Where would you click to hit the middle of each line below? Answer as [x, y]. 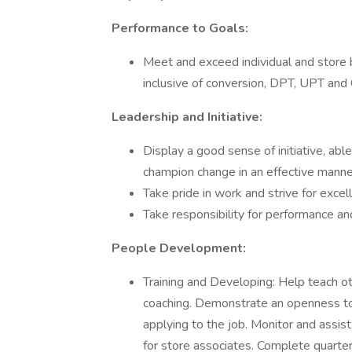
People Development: [179, 248]
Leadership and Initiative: [187, 117]
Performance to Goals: [180, 28]
